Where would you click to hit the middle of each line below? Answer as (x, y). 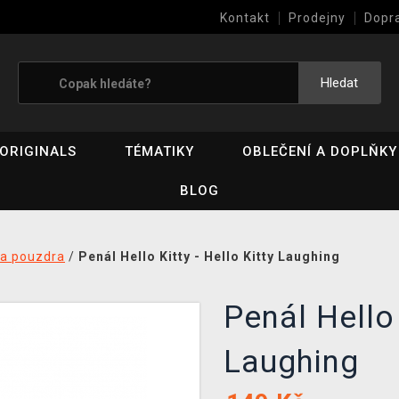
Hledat (339, 83)
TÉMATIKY (160, 151)
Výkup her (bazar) (278, 49)
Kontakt (245, 18)
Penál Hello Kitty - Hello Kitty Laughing (209, 256)
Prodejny (317, 18)
